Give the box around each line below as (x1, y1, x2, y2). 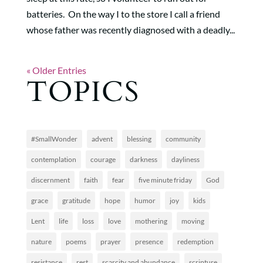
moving (181, 217, 204, 225)
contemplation (31, 155, 76, 164)
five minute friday (138, 176, 192, 184)
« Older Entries (26, 65, 86, 76)
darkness (129, 155, 157, 164)
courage (90, 155, 116, 164)
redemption (177, 237, 214, 246)
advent (91, 134, 113, 143)
